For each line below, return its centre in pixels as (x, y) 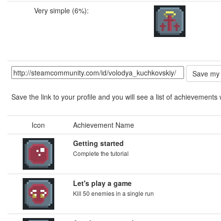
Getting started (98, 143)
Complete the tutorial (101, 153)
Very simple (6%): (61, 10)
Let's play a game (102, 183)
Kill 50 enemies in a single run (113, 193)
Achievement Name (104, 125)
